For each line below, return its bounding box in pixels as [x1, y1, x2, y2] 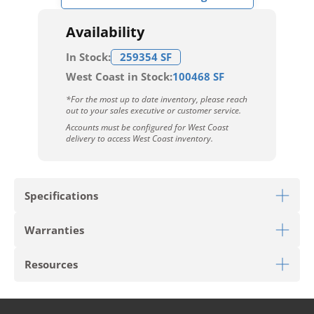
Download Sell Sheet [107, 248, 207, 262]
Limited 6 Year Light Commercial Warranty [39, 275, 238, 289]
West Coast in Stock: [66, 69, 172, 83]
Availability [66, 22, 144, 41]
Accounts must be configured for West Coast [66, 121, 228, 133]
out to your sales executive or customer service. [66, 104, 241, 116]
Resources [24, 257, 78, 272]
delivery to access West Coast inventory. [66, 132, 213, 144]
